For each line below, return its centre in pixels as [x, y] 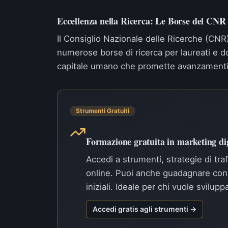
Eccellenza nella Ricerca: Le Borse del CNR [141, 21]
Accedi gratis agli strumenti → [145, 209]
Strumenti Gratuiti [103, 111]
